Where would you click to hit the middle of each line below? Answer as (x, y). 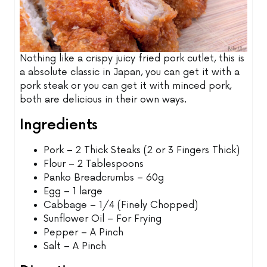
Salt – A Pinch (75, 247)
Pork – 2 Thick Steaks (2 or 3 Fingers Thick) (142, 151)
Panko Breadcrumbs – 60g (104, 178)
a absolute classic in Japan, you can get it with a (130, 73)
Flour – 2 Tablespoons (94, 164)
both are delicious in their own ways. (103, 100)
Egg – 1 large (73, 192)
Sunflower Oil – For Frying (103, 219)
